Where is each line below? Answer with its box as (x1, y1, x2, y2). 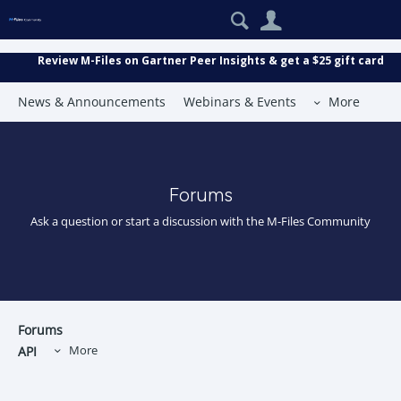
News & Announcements (18, 93, 166, 110)
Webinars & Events (183, 93, 296, 110)
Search (286, 4, 328, 21)
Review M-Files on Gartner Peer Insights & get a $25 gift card (37, 53, 384, 68)
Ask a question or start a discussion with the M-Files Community (30, 214, 371, 229)
